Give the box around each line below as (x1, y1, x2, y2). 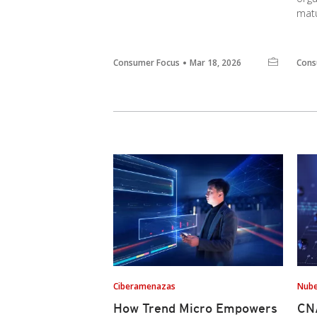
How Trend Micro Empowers (113, 301, 277, 316)
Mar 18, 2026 (190, 57, 241, 69)
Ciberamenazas (113, 280, 175, 292)
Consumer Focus (113, 57, 180, 69)
